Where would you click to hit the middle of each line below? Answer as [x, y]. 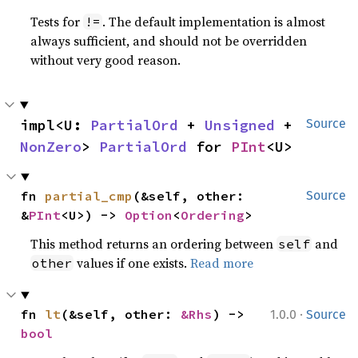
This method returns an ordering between [154, 244]
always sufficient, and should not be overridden [169, 41]
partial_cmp [89, 196]
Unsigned [240, 125]
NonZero [51, 147]
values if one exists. [132, 263]
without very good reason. [106, 60]
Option [149, 215]
